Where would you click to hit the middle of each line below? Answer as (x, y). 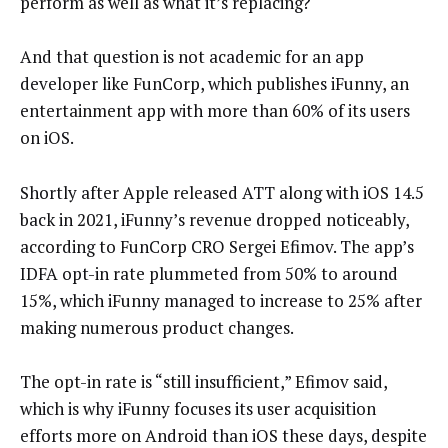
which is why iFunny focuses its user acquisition (198, 409)
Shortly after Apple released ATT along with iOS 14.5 (222, 192)
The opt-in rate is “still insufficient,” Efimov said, (203, 382)
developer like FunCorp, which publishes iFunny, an (214, 84)
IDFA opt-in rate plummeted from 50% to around (209, 273)
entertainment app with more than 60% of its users (215, 111)
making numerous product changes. (157, 327)
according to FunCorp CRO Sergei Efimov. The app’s (217, 246)
